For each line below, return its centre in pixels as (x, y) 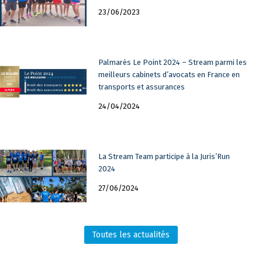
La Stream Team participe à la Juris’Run (164, 157)
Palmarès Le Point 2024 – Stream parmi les (172, 63)
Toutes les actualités (131, 235)
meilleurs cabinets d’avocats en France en (169, 75)
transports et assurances (141, 87)
